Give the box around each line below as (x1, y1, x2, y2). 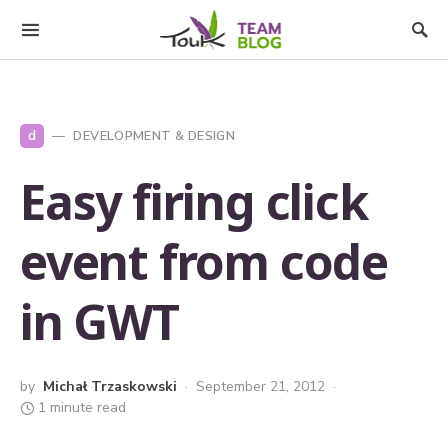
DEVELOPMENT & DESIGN (73, 126, 236, 145)
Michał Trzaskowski (43, 377, 177, 396)
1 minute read (38, 398, 126, 417)
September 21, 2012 (196, 377, 325, 396)
